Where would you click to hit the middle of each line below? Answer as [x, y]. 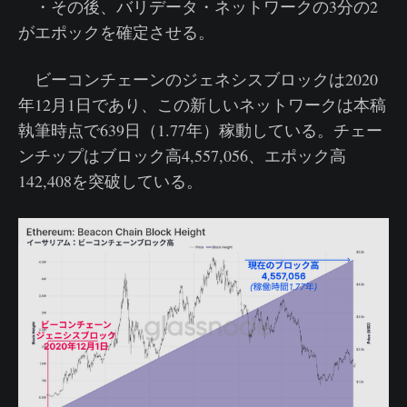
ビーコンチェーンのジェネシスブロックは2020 [198, 79]
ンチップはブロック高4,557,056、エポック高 [182, 156]
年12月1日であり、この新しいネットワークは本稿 [202, 105]
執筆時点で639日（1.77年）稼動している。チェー [200, 130]
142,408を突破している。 [110, 181]
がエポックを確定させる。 [116, 32]
